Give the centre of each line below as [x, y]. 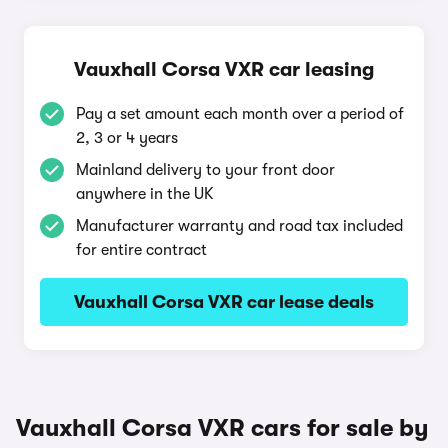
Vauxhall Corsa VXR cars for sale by [222, 428]
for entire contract [141, 250]
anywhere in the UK [145, 194]
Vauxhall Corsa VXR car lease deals [224, 302]
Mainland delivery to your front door [205, 170]
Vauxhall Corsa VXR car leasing [224, 69]
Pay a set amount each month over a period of [240, 114]
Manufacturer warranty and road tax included [239, 226]
